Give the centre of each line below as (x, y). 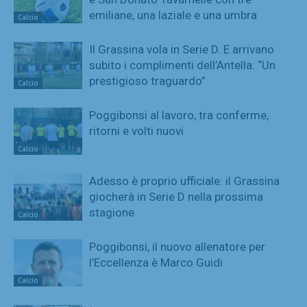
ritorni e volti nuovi (136, 131)
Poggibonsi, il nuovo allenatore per (177, 246)
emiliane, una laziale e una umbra (173, 15)
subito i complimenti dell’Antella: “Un (182, 65)
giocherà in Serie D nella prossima (176, 196)
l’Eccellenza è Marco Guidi (156, 262)
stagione (112, 212)
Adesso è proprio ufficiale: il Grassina (184, 181)
